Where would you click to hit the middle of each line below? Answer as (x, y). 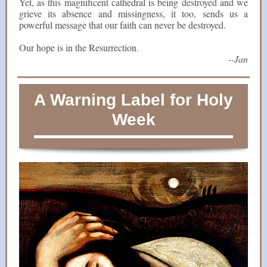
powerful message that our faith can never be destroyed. (122, 25)
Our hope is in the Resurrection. (79, 47)
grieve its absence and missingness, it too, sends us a (133, 13)
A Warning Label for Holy (133, 100)
